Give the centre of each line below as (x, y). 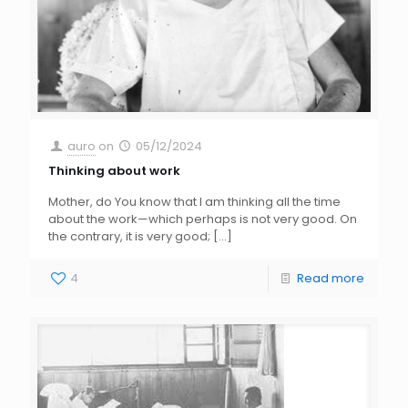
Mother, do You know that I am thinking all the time (194, 202)
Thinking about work (114, 171)
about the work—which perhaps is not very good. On (203, 219)
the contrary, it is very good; (129, 237)
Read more (331, 279)
